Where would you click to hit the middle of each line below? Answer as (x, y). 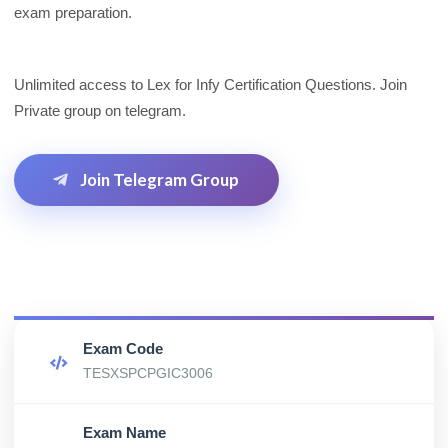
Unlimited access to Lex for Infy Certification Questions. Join (210, 84)
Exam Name (124, 432)
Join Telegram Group (158, 179)
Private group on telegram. (100, 110)
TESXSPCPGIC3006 (147, 372)
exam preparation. (73, 12)
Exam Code (122, 348)
